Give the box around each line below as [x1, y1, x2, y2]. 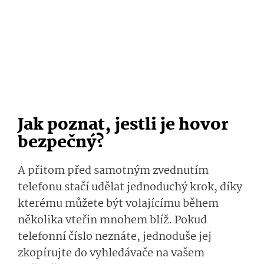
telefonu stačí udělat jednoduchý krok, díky [18, 179, 242, 197]
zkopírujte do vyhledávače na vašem [18, 245, 204, 263]
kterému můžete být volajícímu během [18, 195, 219, 213]
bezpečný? [18, 130, 104, 157]
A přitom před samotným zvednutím [18, 162, 209, 180]
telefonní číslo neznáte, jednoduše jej [18, 228, 212, 246]
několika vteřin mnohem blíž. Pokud [18, 212, 207, 230]
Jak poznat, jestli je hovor [18, 112, 229, 139]
